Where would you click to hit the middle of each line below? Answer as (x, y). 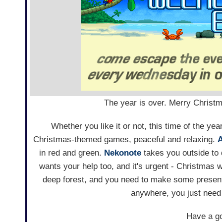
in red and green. (71, 153)
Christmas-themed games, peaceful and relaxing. (125, 140)
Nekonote (122, 153)
